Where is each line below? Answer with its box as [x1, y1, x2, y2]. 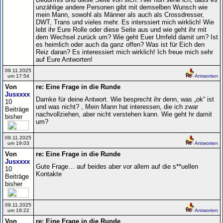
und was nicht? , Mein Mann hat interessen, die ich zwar [36, 103, 198, 111]
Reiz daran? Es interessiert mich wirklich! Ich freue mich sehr [36, 48, 213, 56]
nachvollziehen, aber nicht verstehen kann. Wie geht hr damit [36, 110, 212, 118]
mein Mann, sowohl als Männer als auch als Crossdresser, [36, 10, 204, 18]
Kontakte [36, 170, 62, 178]
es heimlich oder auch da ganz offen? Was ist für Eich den [36, 40, 205, 48]
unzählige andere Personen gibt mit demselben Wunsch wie [36, 3, 208, 11]
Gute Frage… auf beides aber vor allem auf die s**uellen [36, 162, 198, 170]
